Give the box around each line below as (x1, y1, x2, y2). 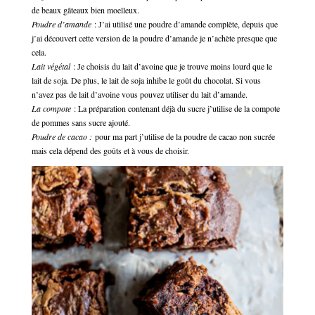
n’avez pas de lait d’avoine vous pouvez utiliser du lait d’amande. (31, 89, 247, 101)
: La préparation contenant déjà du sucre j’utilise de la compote (70, 103, 280, 115)
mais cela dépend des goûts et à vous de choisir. (31, 145, 189, 157)
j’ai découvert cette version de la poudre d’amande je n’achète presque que (31, 32, 277, 44)
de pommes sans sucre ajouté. (31, 117, 130, 129)
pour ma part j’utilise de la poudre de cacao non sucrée (94, 131, 275, 143)
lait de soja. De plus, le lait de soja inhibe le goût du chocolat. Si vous (31, 75, 261, 86)
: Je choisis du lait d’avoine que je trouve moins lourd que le (70, 60, 272, 72)
